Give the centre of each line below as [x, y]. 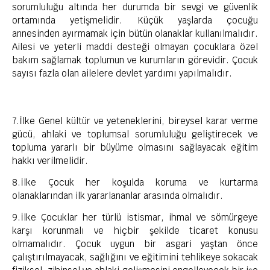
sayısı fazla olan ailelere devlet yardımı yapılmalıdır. [122, 74]
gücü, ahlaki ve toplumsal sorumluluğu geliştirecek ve [135, 134]
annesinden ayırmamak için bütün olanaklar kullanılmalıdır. [135, 34]
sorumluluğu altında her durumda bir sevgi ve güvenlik [135, 7]
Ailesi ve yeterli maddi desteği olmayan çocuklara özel [135, 47]
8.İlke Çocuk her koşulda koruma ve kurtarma [135, 183]
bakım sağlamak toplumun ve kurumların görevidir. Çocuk [135, 60]
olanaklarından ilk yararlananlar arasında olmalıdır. [118, 196]
